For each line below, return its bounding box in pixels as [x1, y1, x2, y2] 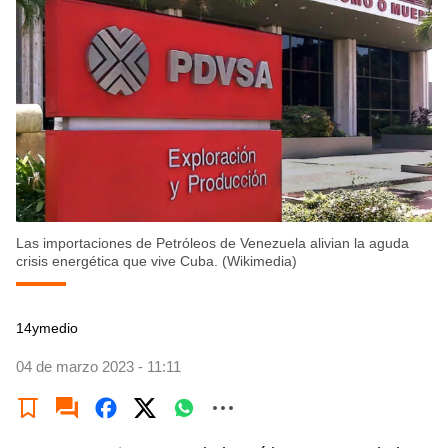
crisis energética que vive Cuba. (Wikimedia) [16, 253, 297, 270]
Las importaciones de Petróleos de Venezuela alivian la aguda [16, 235, 409, 252]
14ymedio [16, 320, 78, 337]
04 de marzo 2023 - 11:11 [16, 358, 181, 376]
